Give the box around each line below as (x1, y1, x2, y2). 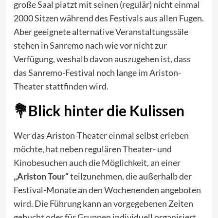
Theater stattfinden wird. (13, 81, 109, 92)
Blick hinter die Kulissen (28, 102, 184, 120)
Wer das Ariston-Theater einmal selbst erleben (13, 130, 189, 141)
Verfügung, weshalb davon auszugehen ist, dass (13, 54, 191, 65)
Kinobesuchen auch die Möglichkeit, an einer (13, 157, 181, 168)
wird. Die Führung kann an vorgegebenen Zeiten (13, 198, 193, 209)
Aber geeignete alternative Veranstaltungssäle (13, 26, 188, 37)
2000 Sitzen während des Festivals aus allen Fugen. (13, 13, 204, 24)
